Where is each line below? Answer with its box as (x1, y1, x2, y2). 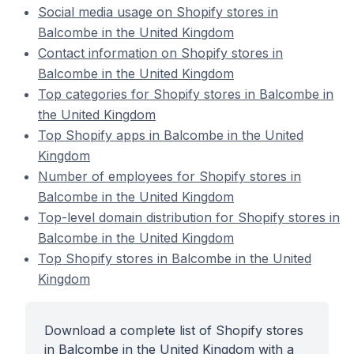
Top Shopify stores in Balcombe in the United (38, 250, 311, 266)
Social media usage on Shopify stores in (38, 4, 278, 20)
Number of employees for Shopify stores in (38, 168, 301, 184)
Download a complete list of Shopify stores (44, 322, 303, 338)
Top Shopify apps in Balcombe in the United (38, 127, 303, 143)
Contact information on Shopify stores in (38, 45, 283, 61)
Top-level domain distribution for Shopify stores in (38, 209, 340, 225)
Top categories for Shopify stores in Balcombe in (38, 86, 333, 102)
